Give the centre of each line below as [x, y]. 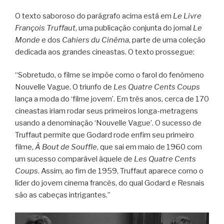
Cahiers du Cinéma [95, 40]
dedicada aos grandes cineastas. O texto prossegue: [105, 52]
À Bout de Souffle [66, 147]
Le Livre [187, 16]
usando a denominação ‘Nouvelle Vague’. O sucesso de [108, 123]
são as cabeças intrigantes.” [63, 195]
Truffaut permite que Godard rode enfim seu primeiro [104, 135]
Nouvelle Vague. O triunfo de [64, 87]
